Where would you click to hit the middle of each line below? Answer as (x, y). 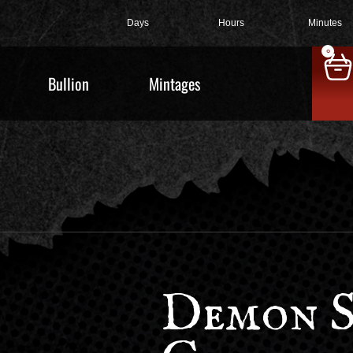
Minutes (325, 23)
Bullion (69, 84)
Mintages (175, 84)
